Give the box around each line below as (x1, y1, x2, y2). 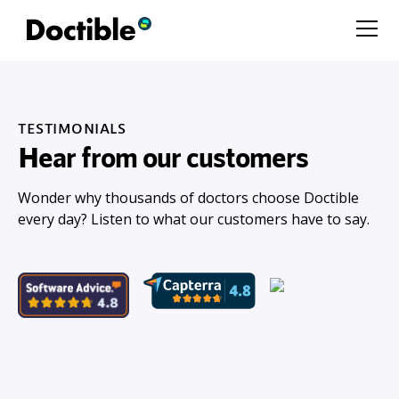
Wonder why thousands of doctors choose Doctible (18, 188, 359, 208)
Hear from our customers (18, 139, 308, 173)
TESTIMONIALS (18, 119, 126, 136)
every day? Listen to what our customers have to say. (18, 209, 370, 229)
